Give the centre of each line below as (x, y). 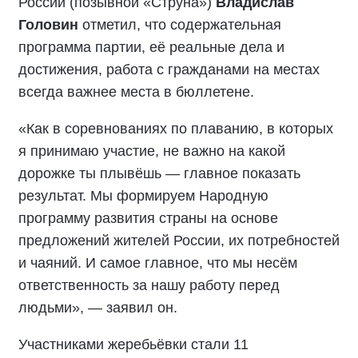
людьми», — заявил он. (98, 307)
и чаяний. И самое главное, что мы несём (158, 263)
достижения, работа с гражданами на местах (169, 69)
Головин (48, 24)
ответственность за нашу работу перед (149, 285)
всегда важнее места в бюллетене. (136, 91)
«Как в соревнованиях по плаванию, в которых (176, 128)
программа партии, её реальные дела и (151, 47)
